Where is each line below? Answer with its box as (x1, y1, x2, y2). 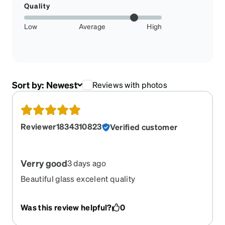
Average (78, 21, 105, 31)
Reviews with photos (92, 79, 167, 90)
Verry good (21, 157, 67, 169)
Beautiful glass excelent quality (21, 173, 136, 184)
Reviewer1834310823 (21, 121, 102, 132)
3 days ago (67, 158, 106, 169)
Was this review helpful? (21, 202, 112, 213)
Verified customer (109, 122, 178, 133)
